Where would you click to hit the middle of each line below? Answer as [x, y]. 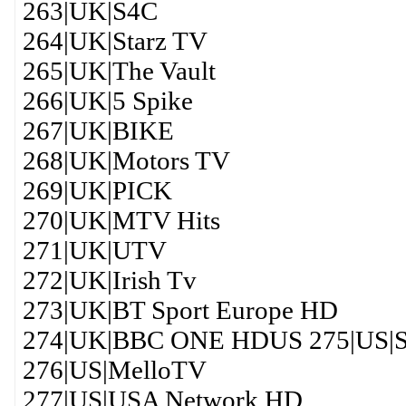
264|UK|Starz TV [115, 41]
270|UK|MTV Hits [121, 220]
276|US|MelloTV [114, 370]
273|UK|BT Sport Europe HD [180, 310]
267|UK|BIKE [98, 130]
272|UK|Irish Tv [109, 280]
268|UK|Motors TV [126, 160]
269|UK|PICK [97, 190]
